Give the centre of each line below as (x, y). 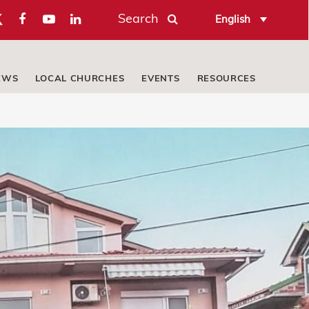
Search (139, 18)
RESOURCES (226, 78)
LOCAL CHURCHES (80, 78)
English (232, 19)
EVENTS (161, 78)
